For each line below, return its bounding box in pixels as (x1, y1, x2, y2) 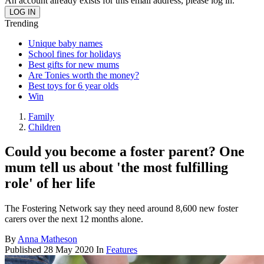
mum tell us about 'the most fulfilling (5, 160, 228, 176)
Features (106, 245, 137, 255)
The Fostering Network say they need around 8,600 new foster (5, 203, 238, 214)
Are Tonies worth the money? (28, 70, 139, 80)
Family (28, 111, 54, 121)
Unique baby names (28, 38, 103, 48)
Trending (5, 18, 38, 28)
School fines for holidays (28, 48, 121, 59)
